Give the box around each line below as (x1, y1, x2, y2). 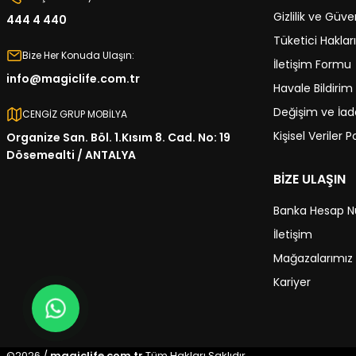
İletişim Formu (273, 56, 351, 72)
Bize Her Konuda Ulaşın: (22, 48, 134, 62)
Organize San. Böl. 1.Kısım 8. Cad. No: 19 (6, 130, 230, 145)
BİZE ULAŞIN (273, 170, 346, 188)
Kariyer (273, 274, 311, 290)
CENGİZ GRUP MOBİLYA (22, 107, 127, 121)
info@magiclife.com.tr (6, 71, 140, 87)
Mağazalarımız (273, 250, 353, 266)
